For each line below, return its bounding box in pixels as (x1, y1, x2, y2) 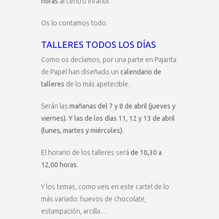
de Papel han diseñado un (41, 67, 119, 76)
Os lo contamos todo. (41, 19, 108, 27)
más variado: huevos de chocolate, (41, 195, 146, 203)
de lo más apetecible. (65, 80, 130, 88)
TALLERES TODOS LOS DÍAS (41, 39, 156, 49)
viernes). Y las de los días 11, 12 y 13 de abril (41, 114, 175, 122)
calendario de (119, 67, 161, 76)
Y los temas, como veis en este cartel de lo (41, 182, 169, 191)
